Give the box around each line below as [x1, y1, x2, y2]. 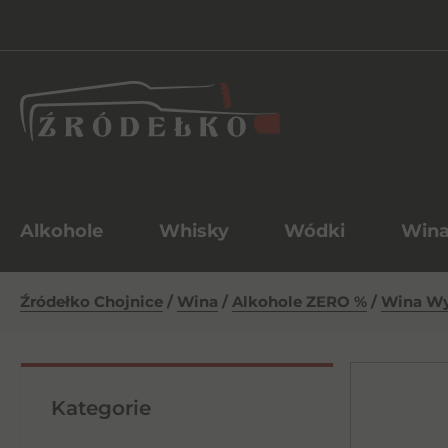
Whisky [158, 220, 229, 242]
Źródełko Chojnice [20, 292, 163, 311]
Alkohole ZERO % [232, 292, 367, 311]
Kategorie [51, 396, 151, 420]
